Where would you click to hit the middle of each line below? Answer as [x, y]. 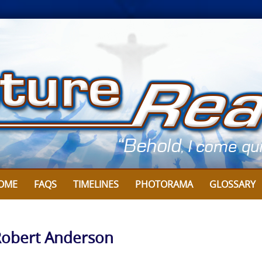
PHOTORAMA [164, 184]
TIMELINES [96, 184]
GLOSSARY [232, 184]
